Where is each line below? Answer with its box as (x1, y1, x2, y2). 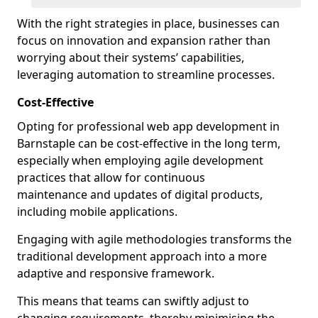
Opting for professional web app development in (17, 119, 280, 134)
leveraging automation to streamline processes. (17, 67, 275, 82)
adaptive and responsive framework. (17, 265, 214, 281)
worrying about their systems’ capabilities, (17, 50, 244, 65)
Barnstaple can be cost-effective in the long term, (17, 136, 280, 151)
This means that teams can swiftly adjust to (17, 293, 249, 309)
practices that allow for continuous (17, 170, 205, 185)
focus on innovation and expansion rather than (17, 33, 270, 48)
